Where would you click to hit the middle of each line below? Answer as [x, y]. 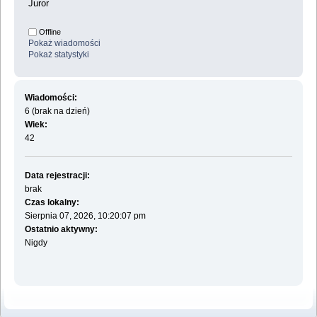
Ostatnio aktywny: [61, 229]
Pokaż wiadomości [64, 44]
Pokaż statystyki [59, 55]
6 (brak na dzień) [57, 111]
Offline [49, 32]
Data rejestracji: [57, 175]
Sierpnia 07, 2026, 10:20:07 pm [85, 215]
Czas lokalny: [52, 202]
